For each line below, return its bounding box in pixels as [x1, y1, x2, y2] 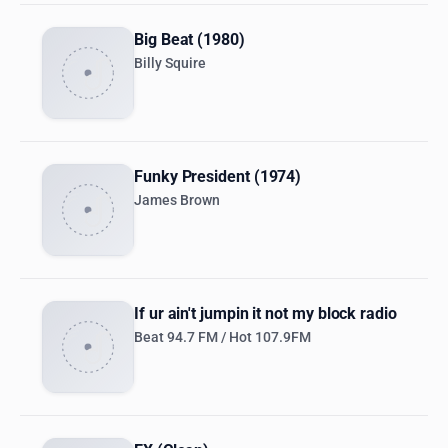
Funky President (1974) [134, 167, 302, 187]
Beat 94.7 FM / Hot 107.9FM [134, 329, 311, 347]
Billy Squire [134, 55, 206, 73]
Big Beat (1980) [134, 30, 245, 50]
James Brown [134, 192, 220, 210]
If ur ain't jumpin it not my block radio [134, 304, 397, 324]
